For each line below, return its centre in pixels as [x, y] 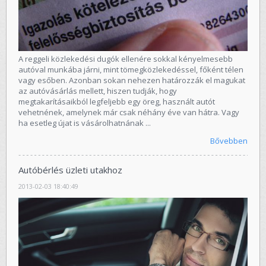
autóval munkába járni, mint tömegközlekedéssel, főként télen [131, 70]
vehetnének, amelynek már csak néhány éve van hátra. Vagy [129, 113]
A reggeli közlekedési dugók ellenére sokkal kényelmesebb [126, 59]
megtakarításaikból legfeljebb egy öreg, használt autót [117, 102]
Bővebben [229, 141]
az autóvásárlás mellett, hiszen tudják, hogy [98, 91]
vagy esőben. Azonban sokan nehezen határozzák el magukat [132, 80]
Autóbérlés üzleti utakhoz [70, 170]
